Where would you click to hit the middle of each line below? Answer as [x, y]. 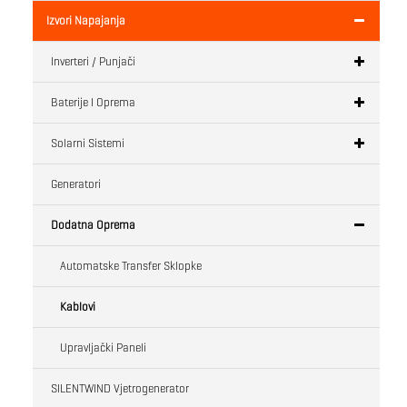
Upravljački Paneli [103, 347]
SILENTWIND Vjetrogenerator [120, 388]
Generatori [76, 184]
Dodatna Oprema [93, 224]
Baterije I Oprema [93, 102]
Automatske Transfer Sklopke [131, 265]
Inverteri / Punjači [93, 61]
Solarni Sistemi [88, 143]
